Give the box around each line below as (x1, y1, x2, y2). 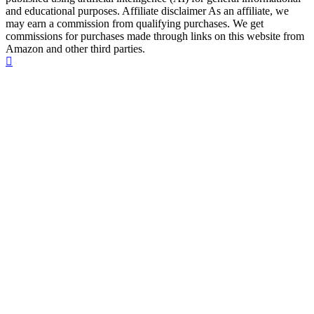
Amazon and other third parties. (6, 43, 145, 55)
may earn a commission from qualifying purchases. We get (6, 18, 264, 30)
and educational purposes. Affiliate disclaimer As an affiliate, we (6, 5, 289, 18)
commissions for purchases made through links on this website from (6, 30, 304, 43)
